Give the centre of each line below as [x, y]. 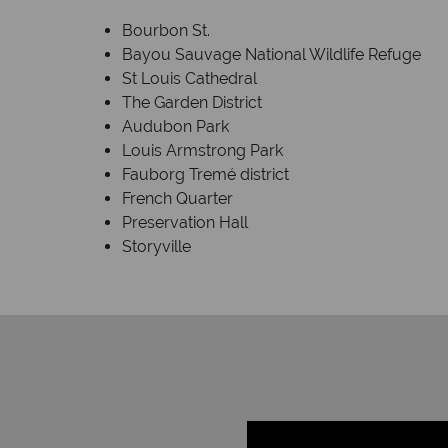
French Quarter [177, 198]
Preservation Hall [185, 222]
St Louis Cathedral [189, 78]
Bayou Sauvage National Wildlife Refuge [271, 54]
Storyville [156, 246]
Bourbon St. [166, 30]
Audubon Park [175, 126]
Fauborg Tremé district [205, 174]
